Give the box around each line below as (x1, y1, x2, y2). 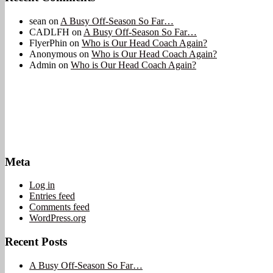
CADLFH (29, 26, 69, 37)
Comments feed (29, 202, 90, 213)
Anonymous (29, 48, 77, 59)
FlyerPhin (29, 37, 67, 48)
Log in (29, 180, 55, 191)
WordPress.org (29, 213, 86, 224)
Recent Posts (5, 235, 67, 249)
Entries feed (29, 191, 75, 202)
